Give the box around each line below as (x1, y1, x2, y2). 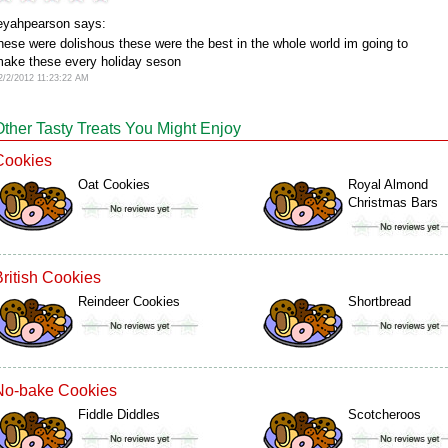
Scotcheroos (348, 407, 421, 422)
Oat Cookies (78, 177, 150, 192)
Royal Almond (348, 177, 428, 192)
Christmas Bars (348, 195, 438, 210)
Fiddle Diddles (78, 407, 160, 422)
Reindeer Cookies (78, 294, 180, 309)
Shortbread (348, 294, 411, 309)
